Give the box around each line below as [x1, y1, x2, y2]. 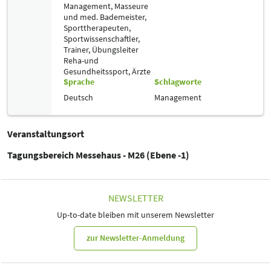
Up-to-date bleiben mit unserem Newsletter [57, 209, 214, 220]
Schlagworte [154, 76, 201, 87]
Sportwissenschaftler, [64, 33, 140, 44]
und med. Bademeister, [64, 11, 146, 22]
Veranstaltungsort [7, 127, 84, 140]
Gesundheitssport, [64, 65, 132, 77]
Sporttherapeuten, [64, 22, 131, 33]
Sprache [64, 76, 94, 87]
